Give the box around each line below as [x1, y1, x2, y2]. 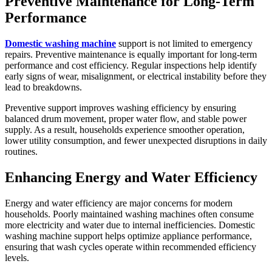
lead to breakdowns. [5, 81, 82, 92]
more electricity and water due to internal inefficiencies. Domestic [5, 219, 255, 230]
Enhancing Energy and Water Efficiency [5, 169, 257, 185]
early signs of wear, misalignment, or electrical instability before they [5, 70, 267, 81]
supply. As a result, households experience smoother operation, [5, 124, 245, 135]
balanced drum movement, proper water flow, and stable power [5, 113, 246, 124]
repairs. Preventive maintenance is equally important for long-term [5, 49, 257, 59]
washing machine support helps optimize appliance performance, [5, 230, 252, 241]
